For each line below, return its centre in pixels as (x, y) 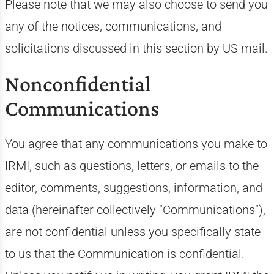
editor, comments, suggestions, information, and (133, 188)
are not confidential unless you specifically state (132, 232)
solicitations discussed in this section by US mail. (136, 48)
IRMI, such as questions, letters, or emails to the (131, 166)
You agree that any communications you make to (136, 144)
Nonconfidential (78, 84)
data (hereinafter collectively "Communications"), (135, 210)
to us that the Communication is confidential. (124, 254)
